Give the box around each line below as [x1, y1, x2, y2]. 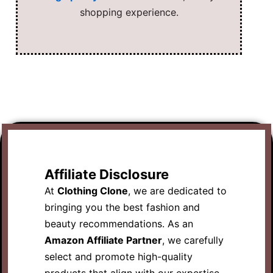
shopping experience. [79, 5, 179, 18]
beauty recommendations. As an [44, 217, 193, 230]
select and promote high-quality [44, 250, 193, 263]
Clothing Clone [57, 184, 128, 197]
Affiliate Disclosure [44, 166, 169, 182]
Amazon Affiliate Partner [44, 233, 162, 246]
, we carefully [162, 233, 224, 246]
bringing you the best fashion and [44, 200, 200, 213]
